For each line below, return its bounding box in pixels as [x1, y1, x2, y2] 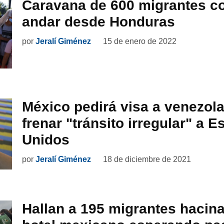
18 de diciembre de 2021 [103, 154, 191, 163]
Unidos [22, 131, 69, 147]
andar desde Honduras [22, 14, 175, 29]
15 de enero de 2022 [103, 37, 176, 45]
